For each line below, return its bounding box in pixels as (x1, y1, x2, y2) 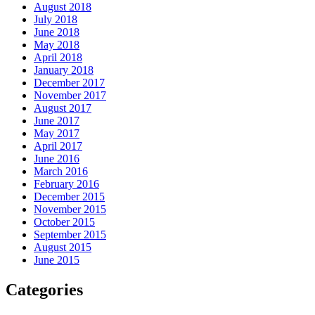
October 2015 (34, 215, 95, 228)
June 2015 (34, 253, 79, 266)
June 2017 (34, 114, 79, 127)
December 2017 (34, 76, 105, 89)
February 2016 (34, 177, 99, 190)
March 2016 (34, 165, 88, 177)
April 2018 (34, 51, 82, 63)
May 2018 (34, 38, 79, 51)
